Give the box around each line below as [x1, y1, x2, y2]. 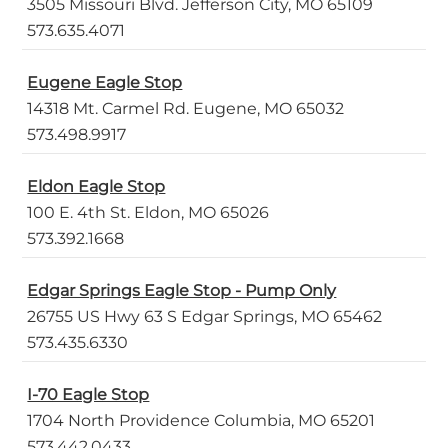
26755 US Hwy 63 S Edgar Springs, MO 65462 [27, 307, 383, 327]
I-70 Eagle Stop [27, 385, 150, 405]
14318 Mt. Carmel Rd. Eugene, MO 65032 [27, 99, 345, 119]
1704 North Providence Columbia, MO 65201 [27, 411, 376, 431]
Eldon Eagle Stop [27, 177, 166, 197]
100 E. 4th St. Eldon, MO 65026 [27, 203, 270, 223]
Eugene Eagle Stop [27, 73, 183, 93]
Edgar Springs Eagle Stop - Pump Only [27, 281, 337, 301]
